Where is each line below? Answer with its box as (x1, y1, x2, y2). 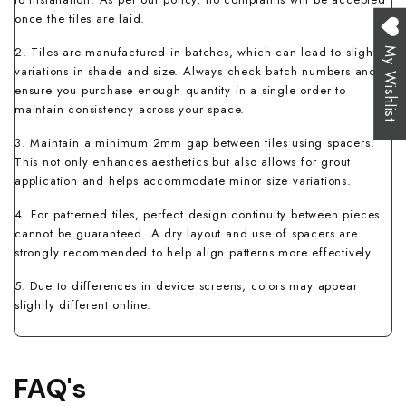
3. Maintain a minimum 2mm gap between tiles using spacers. (14, 133, 375, 151)
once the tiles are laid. (14, 9, 146, 27)
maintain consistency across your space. (14, 100, 246, 118)
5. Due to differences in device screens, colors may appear (14, 276, 358, 295)
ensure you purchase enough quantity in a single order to (14, 81, 346, 99)
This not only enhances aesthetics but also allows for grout (14, 152, 352, 170)
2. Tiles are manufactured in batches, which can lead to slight (14, 43, 377, 61)
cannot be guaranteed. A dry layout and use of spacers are (14, 224, 358, 242)
